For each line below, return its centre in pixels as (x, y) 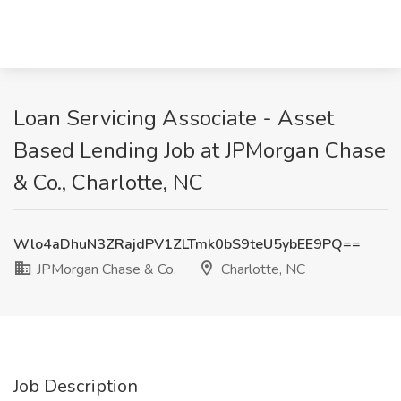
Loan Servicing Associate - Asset (174, 118)
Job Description (76, 386)
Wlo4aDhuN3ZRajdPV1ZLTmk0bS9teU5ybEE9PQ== (187, 244)
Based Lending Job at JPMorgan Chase (200, 150)
